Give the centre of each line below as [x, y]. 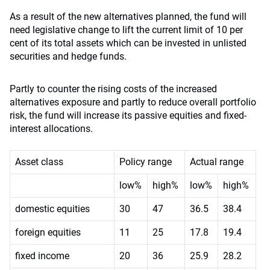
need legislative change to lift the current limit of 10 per [126, 30]
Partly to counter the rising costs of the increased [113, 89]
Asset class [39, 162]
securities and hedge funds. [68, 56]
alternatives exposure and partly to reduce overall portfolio [133, 102]
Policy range [146, 162]
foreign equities [48, 232]
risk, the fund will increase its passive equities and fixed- [128, 115]
